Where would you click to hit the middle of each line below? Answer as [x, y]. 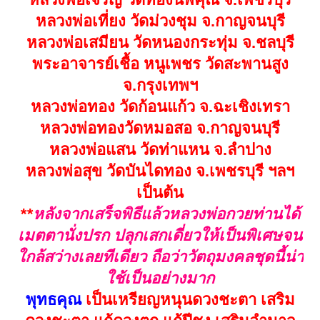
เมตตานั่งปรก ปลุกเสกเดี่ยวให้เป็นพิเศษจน [160, 235]
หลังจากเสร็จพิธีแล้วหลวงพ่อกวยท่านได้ [166, 214]
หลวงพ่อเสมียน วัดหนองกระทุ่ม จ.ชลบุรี [160, 42]
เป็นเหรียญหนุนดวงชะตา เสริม [188, 299]
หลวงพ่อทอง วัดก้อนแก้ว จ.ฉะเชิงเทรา [160, 106]
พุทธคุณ [53, 299]
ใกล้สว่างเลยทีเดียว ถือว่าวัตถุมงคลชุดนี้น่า [160, 256]
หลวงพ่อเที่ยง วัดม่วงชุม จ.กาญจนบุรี [160, 21]
